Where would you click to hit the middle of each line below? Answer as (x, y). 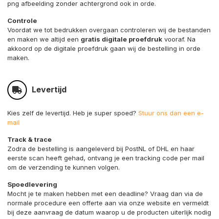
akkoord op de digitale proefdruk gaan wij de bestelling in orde (104, 48)
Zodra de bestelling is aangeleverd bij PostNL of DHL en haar (101, 148)
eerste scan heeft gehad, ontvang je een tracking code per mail (106, 158)
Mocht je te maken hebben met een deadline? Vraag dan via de (105, 193)
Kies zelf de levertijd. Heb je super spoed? (73, 113)
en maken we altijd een (44, 39)
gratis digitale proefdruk (121, 39)
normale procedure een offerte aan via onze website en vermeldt (108, 203)
